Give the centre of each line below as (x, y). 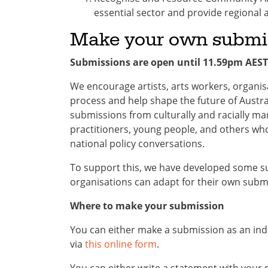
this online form (121, 244)
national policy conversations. (137, 144)
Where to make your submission (147, 206)
